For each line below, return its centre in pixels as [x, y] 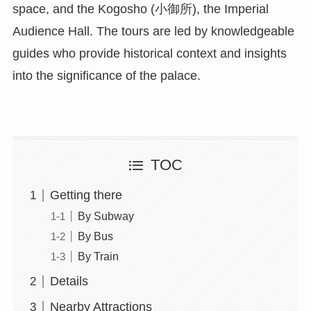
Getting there [86, 195]
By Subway [106, 216]
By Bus [95, 236]
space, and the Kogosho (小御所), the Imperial [140, 9]
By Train [98, 257]
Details [69, 281]
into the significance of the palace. [106, 76]
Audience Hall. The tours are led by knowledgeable [153, 32]
